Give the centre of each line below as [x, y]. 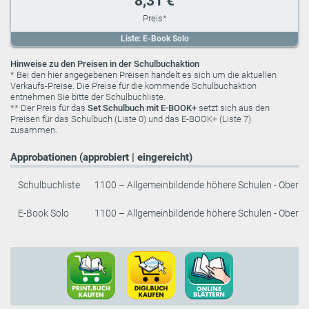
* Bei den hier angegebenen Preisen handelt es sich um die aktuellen [143, 75]
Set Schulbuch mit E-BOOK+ [142, 108]
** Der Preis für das [49, 108]
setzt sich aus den [233, 108]
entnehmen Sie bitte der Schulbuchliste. [88, 97]
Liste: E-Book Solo [154, 38]
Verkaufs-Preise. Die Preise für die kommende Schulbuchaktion [133, 86]
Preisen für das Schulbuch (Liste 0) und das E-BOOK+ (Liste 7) [131, 119]
